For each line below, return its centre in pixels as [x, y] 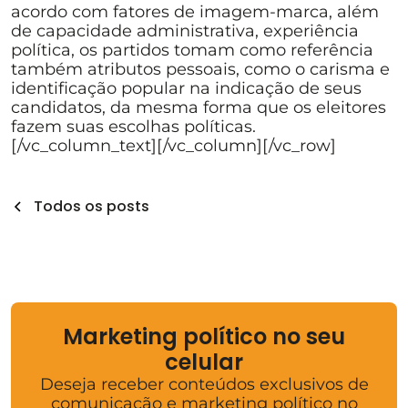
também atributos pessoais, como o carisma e [200, 69]
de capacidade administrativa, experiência [185, 31]
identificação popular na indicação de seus [186, 88]
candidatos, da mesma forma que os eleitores [199, 107]
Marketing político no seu [204, 337]
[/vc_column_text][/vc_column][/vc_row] [173, 145]
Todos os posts [92, 207]
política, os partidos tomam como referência [192, 50]
